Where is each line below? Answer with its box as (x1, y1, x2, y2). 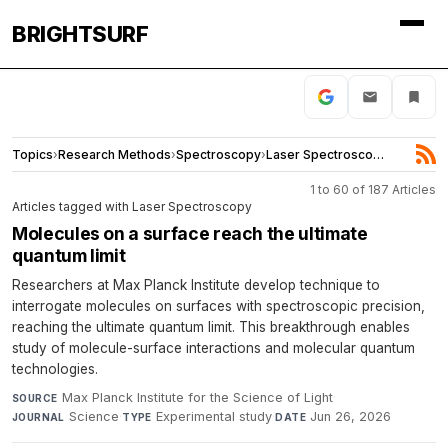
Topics (12, 146, 53, 162)
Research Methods (58, 146, 171, 162)
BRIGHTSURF (12, 21, 148, 47)
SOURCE (12, 391, 58, 404)
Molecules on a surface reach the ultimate (12, 222, 368, 244)
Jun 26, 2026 (310, 408, 392, 424)
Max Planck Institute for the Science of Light (61, 389, 333, 405)
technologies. (12, 360, 98, 377)
